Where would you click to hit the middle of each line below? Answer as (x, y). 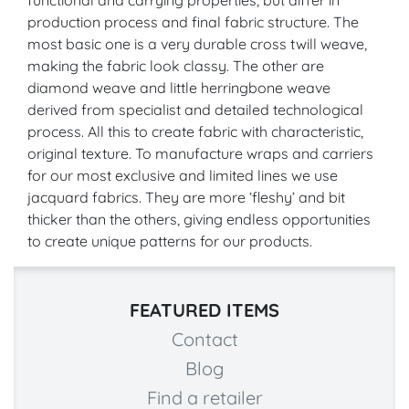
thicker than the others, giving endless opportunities (199, 219)
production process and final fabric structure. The (193, 21)
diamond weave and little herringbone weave (179, 87)
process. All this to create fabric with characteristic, (195, 131)
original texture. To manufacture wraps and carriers (200, 153)
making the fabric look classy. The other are (176, 65)
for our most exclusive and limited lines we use (183, 175)
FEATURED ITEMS (204, 309)
